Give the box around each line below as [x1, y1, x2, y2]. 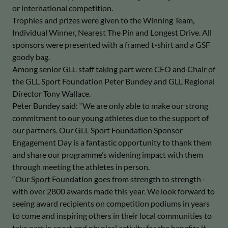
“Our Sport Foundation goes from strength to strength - [12, 174, 206, 184]
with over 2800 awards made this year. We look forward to [12, 186, 215, 196]
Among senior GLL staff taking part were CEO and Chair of [12, 64, 215, 74]
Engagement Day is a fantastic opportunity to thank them [12, 137, 212, 147]
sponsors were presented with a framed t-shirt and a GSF [12, 40, 210, 49]
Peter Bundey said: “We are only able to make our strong [12, 101, 208, 110]
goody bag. [12, 52, 50, 62]
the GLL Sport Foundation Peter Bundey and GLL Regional [12, 76, 215, 86]
